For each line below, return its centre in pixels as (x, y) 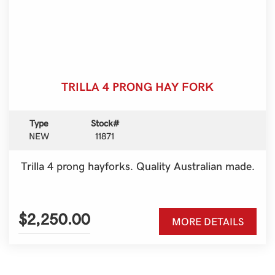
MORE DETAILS (208, 221)
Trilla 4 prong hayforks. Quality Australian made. (137, 165)
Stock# (105, 122)
